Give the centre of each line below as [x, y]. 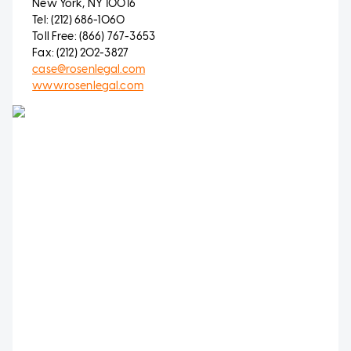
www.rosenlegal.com [88, 85]
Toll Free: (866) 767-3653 [84, 36]
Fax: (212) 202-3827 [71, 52]
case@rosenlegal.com [89, 69]
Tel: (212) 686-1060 [69, 20]
